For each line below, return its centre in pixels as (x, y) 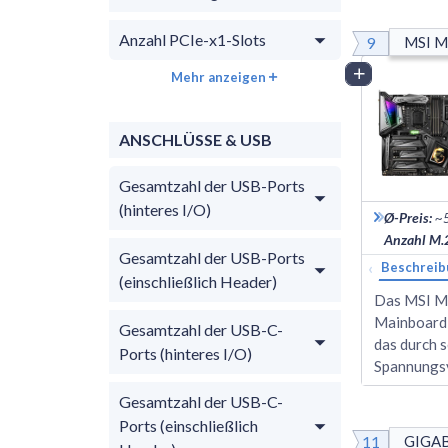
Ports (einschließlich (188, 425)
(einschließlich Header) (198, 281)
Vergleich (400, 73)
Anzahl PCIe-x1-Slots (192, 39)
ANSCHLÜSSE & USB (195, 139)
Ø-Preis (406, 217)
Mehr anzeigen (218, 76)
